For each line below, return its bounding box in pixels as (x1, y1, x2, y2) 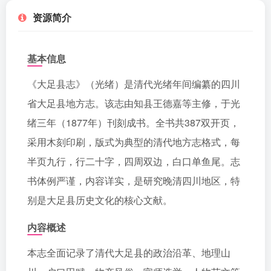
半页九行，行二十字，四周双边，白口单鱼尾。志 (27, 154, 240, 168)
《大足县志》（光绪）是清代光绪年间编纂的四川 (27, 77, 240, 91)
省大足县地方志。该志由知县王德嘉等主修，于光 (27, 96, 240, 110)
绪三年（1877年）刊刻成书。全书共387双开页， (27, 116, 240, 129)
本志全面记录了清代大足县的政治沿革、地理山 (27, 246, 230, 260)
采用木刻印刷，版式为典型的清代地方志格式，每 (27, 135, 240, 149)
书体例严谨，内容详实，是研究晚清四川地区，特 (27, 174, 240, 188)
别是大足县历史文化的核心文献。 (27, 193, 172, 207)
